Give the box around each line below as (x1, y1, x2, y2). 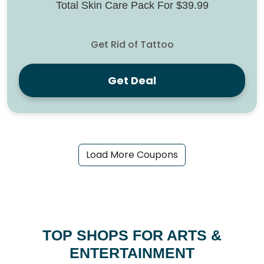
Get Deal (108, 73, 156, 88)
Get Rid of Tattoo (90, 38, 174, 52)
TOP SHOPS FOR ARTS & (42, 227, 222, 244)
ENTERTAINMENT (70, 245, 194, 262)
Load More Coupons (86, 148, 178, 162)
